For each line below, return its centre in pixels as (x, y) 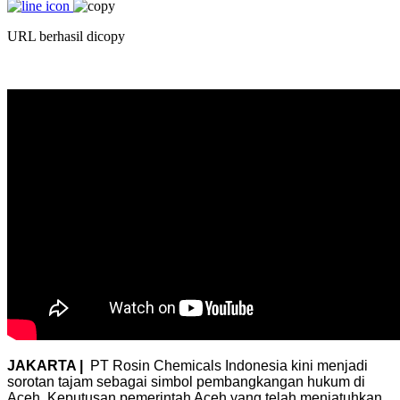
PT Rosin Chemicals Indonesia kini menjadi (229, 365)
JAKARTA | (49, 365)
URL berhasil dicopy (66, 36)
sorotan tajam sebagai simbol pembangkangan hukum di (186, 381)
